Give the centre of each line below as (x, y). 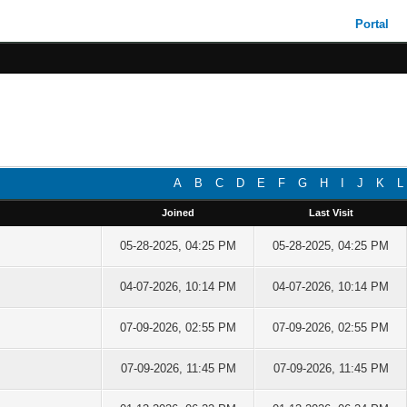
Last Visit (331, 213)
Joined (179, 213)
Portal (372, 24)
